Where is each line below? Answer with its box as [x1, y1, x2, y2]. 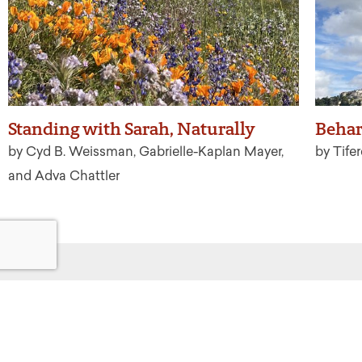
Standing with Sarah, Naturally [8, 118, 255, 141]
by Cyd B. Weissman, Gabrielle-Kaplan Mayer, [8, 144, 284, 160]
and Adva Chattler [8, 168, 123, 184]
